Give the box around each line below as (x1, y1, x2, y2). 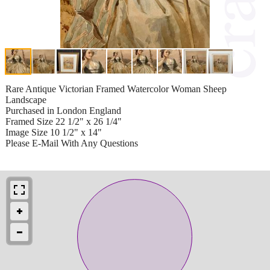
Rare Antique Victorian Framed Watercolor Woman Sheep (5, 83, 227, 94)
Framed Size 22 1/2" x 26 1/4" (5, 116, 122, 127)
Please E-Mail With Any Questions (5, 137, 138, 148)
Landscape (5, 94, 46, 105)
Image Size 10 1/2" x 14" (5, 127, 102, 137)
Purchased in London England (5, 105, 121, 116)
